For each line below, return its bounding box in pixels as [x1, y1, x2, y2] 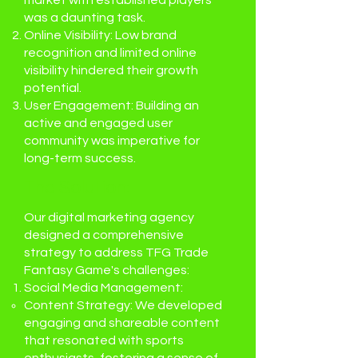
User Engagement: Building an [24, 99, 199, 112]
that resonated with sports [24, 334, 184, 347]
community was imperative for [24, 134, 200, 147]
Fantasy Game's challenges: [24, 264, 189, 276]
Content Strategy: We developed [24, 299, 222, 312]
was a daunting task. [24, 11, 145, 24]
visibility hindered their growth [24, 64, 198, 77]
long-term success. [24, 152, 136, 165]
